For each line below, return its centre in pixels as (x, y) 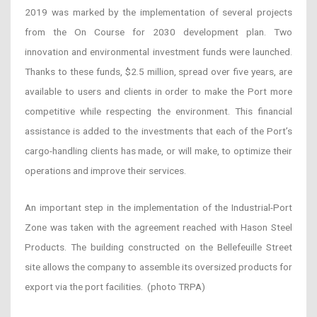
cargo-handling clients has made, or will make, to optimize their (158, 150)
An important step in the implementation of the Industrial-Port (158, 207)
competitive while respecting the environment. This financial (158, 111)
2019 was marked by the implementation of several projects (158, 12)
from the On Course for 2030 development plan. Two (158, 31)
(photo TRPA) (176, 286)
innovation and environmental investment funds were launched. (158, 51)
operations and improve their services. (105, 170)
